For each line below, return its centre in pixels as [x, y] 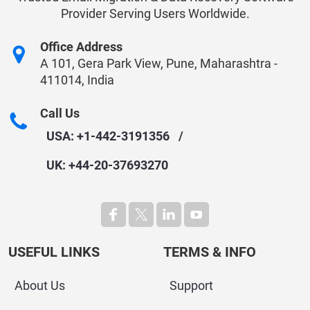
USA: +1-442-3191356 [108, 136]
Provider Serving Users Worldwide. [155, 13]
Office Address [81, 46]
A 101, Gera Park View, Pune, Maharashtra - [159, 63]
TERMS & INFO [210, 252]
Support [191, 285]
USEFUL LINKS [54, 252]
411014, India [77, 80]
